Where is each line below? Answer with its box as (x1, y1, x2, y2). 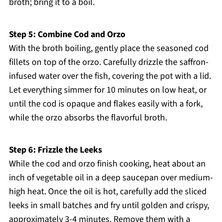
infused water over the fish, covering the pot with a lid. (8, 70, 211, 83)
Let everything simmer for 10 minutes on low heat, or (8, 84, 207, 97)
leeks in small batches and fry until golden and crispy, (8, 199, 209, 212)
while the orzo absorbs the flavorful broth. (8, 111, 167, 124)
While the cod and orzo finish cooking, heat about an (8, 158, 206, 170)
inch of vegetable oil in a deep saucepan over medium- (8, 171, 213, 184)
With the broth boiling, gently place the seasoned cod (8, 42, 209, 55)
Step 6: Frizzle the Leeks (8, 144, 102, 157)
